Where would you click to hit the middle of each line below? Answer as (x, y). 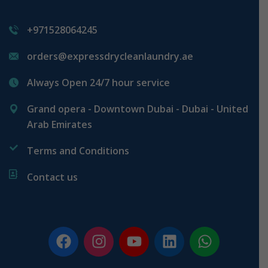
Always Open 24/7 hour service (98, 82)
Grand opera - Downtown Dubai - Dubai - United (138, 109)
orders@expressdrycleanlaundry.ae (110, 56)
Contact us (52, 177)
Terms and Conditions (78, 150)
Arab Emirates (60, 124)
